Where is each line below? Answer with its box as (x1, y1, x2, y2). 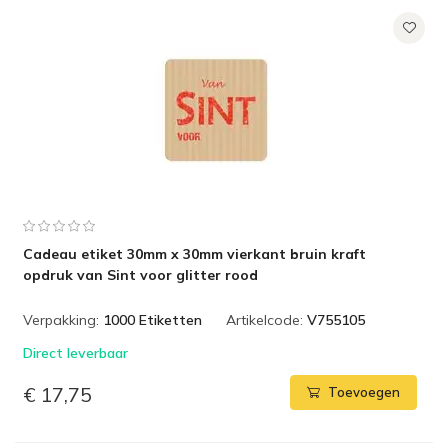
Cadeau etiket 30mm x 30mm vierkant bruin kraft (23, 245, 366, 263)
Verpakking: (23, 311, 99, 329)
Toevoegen (328, 384, 400, 401)
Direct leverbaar (23, 344, 128, 362)
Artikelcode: (226, 311, 303, 329)
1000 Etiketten (103, 311, 202, 329)
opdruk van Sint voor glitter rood (23, 266, 258, 284)
